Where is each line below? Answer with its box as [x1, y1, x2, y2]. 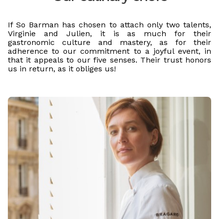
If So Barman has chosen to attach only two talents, [8, 20, 211, 29]
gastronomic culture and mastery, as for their [8, 38, 211, 47]
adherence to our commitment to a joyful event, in [8, 46, 211, 56]
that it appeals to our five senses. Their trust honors [8, 55, 211, 65]
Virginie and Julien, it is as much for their [8, 29, 211, 38]
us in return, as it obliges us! [8, 64, 116, 73]
